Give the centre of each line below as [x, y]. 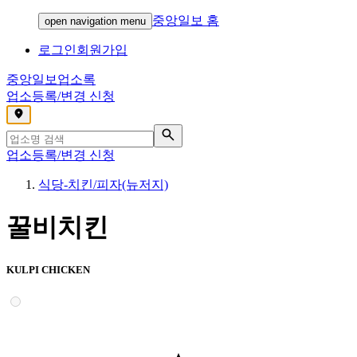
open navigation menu [95, 21]
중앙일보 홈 [186, 20]
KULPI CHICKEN [48, 269]
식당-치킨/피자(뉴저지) [103, 184]
